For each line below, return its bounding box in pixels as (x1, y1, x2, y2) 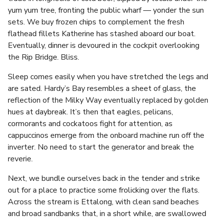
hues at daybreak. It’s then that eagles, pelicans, (8, 107, 173, 117)
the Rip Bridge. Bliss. (8, 52, 79, 63)
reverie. (8, 153, 33, 164)
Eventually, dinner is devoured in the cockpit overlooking (8, 40, 199, 51)
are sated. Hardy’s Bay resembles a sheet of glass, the (8, 83, 196, 94)
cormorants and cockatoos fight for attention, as (8, 118, 173, 129)
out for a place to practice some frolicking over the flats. (8, 185, 199, 196)
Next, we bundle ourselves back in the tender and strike (8, 173, 200, 184)
